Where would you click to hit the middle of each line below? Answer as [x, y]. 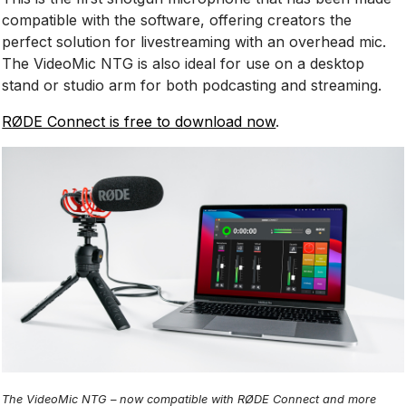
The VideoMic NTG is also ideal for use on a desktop [184, 63]
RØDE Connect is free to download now [139, 121]
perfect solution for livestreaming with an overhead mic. [194, 41]
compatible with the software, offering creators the [177, 19]
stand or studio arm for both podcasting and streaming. [192, 85]
